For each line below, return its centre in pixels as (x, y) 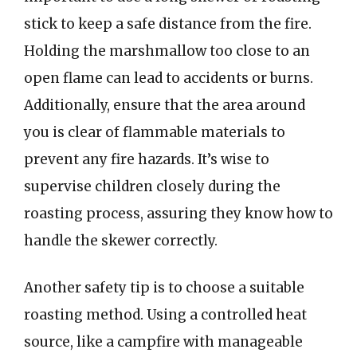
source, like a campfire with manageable (163, 342)
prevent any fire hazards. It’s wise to (147, 159)
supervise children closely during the (152, 186)
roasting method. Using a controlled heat (165, 315)
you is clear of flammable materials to (155, 132)
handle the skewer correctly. (121, 240)
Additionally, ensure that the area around (165, 105)
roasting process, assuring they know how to (178, 213)
